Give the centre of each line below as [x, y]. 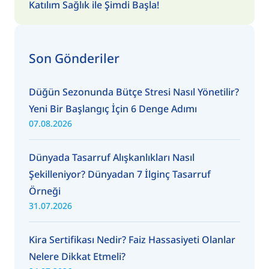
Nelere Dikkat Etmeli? [77, 256]
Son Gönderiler [74, 58]
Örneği [45, 191]
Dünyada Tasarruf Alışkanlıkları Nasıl [112, 157]
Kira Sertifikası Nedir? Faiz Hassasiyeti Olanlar [132, 239]
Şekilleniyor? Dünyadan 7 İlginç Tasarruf [120, 174]
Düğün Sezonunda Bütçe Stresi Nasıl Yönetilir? [134, 92]
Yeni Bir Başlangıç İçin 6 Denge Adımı [113, 108]
